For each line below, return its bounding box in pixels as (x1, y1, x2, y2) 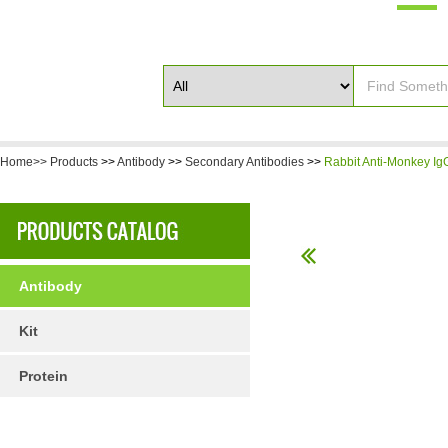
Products (50, 155, 98, 169)
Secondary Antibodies (185, 155, 304, 169)
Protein (19, 368, 68, 384)
